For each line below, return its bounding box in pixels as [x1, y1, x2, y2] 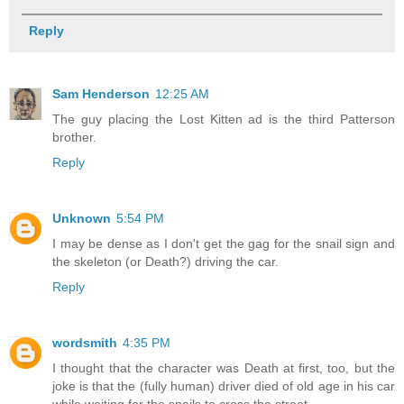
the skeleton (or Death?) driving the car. [52, 253, 279, 269]
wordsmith [52, 335, 117, 350]
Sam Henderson [52, 86, 150, 101]
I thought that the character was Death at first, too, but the [52, 360, 395, 375]
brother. [52, 129, 96, 144]
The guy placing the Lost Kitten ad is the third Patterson [52, 111, 395, 126]
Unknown [52, 210, 111, 225]
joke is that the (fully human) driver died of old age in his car [52, 378, 395, 393]
